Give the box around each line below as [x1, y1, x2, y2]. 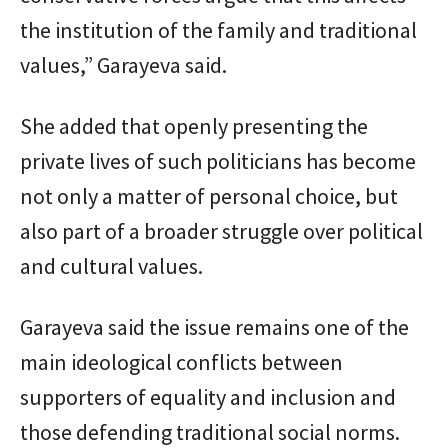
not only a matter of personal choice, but [20, 181, 398, 210]
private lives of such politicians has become [20, 146, 416, 175]
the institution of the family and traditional [20, 15, 417, 44]
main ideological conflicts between [20, 347, 343, 376]
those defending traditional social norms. [20, 417, 400, 446]
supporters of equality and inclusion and [20, 382, 396, 411]
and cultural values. [20, 251, 203, 280]
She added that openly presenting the [20, 111, 368, 140]
